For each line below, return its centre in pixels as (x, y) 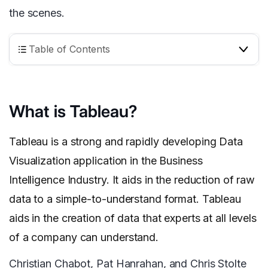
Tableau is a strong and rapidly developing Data (126, 142)
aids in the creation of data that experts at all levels (133, 218)
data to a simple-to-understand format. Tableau (125, 199)
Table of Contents (69, 49)
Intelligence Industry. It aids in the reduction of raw (132, 180)
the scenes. (37, 13)
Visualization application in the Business (106, 161)
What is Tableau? (73, 112)
